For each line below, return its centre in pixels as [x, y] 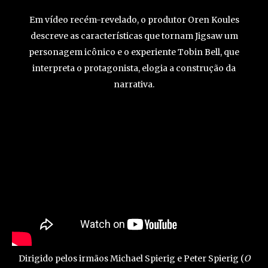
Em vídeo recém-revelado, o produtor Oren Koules [134, 19]
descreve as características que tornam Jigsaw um [134, 36]
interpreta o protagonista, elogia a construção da [134, 68]
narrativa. [134, 84]
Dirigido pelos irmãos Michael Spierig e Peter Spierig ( [131, 259]
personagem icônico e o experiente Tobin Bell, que [134, 52]
